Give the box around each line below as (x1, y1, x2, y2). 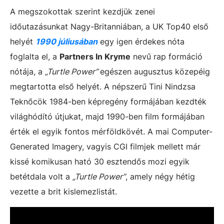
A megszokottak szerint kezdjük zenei (10, 6, 155, 16)
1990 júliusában (35, 36, 97, 46)
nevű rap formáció (130, 51, 202, 61)
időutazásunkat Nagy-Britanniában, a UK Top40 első (10, 21, 208, 31)
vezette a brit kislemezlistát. (10, 186, 117, 196)
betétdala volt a (10, 171, 72, 181)
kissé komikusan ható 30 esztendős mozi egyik (10, 156, 189, 166)
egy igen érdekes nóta (97, 36, 184, 46)
